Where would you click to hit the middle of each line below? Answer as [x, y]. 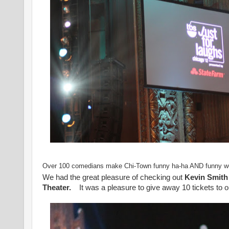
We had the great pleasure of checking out [113, 177]
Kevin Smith [206, 177]
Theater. [58, 187]
